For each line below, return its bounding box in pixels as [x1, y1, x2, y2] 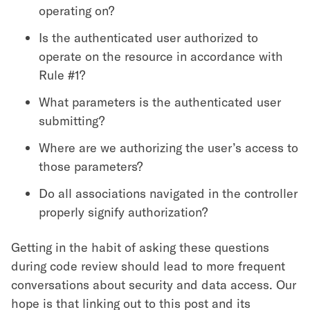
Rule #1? [39, 66, 85, 82]
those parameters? [39, 158, 143, 174]
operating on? [39, 2, 114, 18]
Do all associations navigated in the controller [39, 185, 298, 201]
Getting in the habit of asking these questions [11, 239, 269, 255]
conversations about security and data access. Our [11, 276, 296, 292]
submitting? [39, 112, 104, 128]
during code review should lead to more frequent [11, 257, 285, 273]
